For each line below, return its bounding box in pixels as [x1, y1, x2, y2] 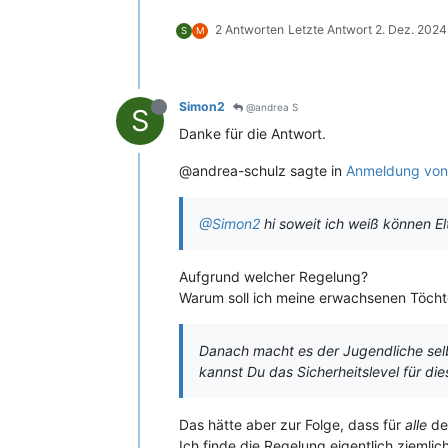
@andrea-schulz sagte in [179, 162, 346, 179]
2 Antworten [215, 22, 284, 37]
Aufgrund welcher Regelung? [179, 268, 368, 285]
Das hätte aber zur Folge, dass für [179, 416, 405, 433]
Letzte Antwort [288, 22, 375, 37]
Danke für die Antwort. [179, 125, 326, 142]
